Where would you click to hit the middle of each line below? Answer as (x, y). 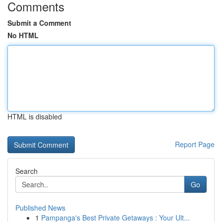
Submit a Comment (39, 23)
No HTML (23, 35)
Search (27, 171)
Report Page (195, 144)
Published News (40, 208)
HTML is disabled (35, 116)
